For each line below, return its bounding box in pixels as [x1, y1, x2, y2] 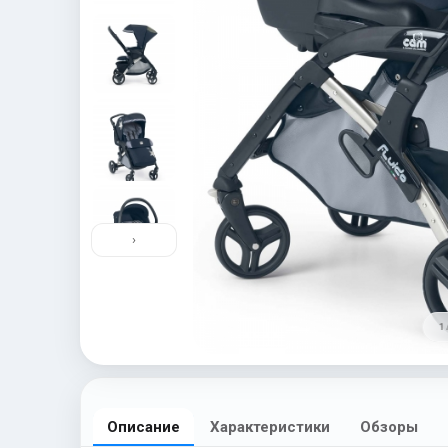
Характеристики [210, 417, 330, 436]
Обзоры [360, 417, 418, 436]
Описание [107, 417, 180, 436]
